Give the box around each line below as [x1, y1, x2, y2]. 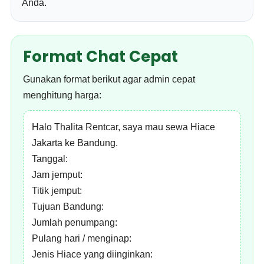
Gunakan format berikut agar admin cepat [23, 74, 196, 84]
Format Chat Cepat [23, 46, 179, 67]
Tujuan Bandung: [32, 202, 104, 212]
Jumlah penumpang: [32, 217, 118, 227]
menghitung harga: [23, 90, 102, 100]
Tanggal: [32, 154, 68, 164]
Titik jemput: [32, 186, 82, 196]
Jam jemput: [32, 170, 83, 180]
